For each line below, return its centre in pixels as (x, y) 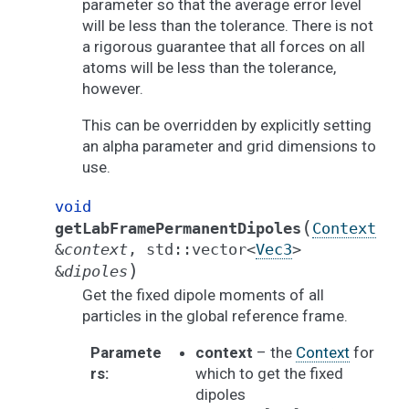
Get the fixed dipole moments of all (203, 295)
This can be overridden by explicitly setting (227, 125)
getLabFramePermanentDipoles (178, 228)
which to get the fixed (269, 373)
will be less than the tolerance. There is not (228, 26)
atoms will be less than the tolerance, (209, 68)
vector (219, 249)
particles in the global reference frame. (215, 316)
